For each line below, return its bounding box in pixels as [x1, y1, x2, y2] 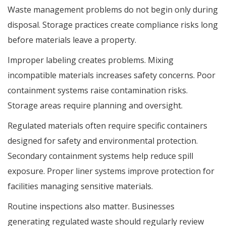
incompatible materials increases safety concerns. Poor [8, 70, 215, 81]
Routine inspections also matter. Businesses [8, 201, 175, 212]
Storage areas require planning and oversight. [8, 100, 183, 111]
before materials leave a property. [8, 34, 136, 46]
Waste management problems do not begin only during [8, 4, 218, 16]
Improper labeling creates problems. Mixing [8, 54, 174, 66]
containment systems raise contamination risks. [8, 85, 188, 96]
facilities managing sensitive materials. [8, 181, 153, 192]
